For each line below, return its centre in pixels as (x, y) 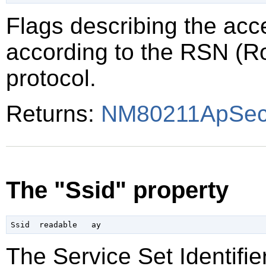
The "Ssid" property (117, 190)
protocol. (51, 78)
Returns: (53, 113)
